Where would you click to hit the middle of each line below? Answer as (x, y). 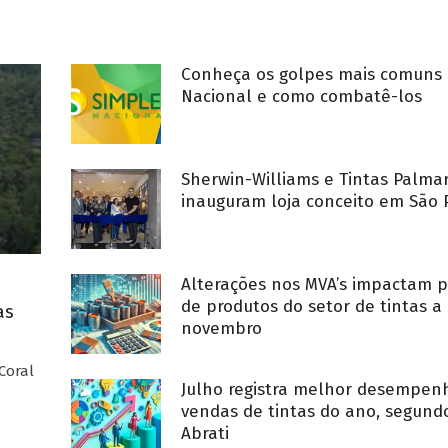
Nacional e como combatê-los (301, 96)
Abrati (205, 433)
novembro (221, 328)
